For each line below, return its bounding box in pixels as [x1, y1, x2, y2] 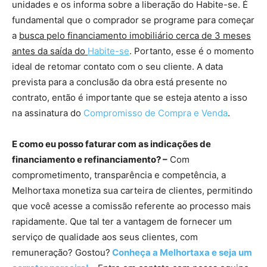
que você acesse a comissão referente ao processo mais [12, 200, 251, 212]
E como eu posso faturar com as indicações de [12, 138, 211, 150]
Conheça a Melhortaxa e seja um [112, 247, 252, 258]
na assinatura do [12, 107, 83, 119]
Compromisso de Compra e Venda [83, 107, 228, 119]
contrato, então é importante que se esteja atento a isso [12, 92, 247, 103]
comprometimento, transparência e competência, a [12, 169, 226, 181]
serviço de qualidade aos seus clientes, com [12, 231, 198, 243]
